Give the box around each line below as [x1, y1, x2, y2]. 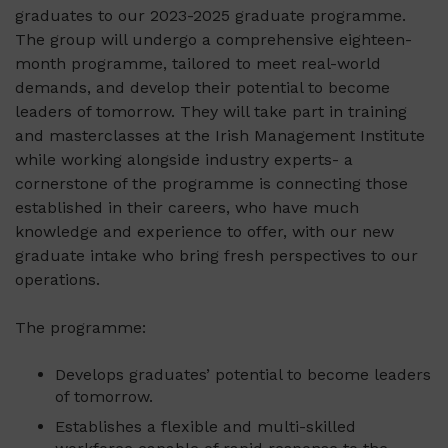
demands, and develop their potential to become [15, 78, 390, 98]
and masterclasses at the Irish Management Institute [15, 126, 425, 146]
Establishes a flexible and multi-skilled [55, 417, 356, 437]
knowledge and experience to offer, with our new [15, 222, 394, 242]
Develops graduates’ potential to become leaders [55, 365, 431, 385]
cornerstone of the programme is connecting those [15, 174, 408, 194]
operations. [15, 270, 100, 290]
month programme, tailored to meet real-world [15, 54, 381, 74]
